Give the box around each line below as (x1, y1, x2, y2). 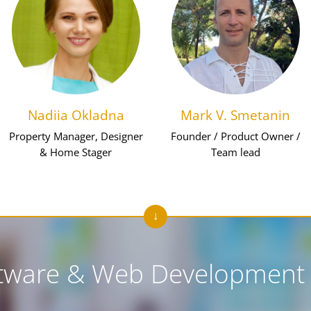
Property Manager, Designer (8, 129, 143, 143)
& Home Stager (40, 145, 112, 159)
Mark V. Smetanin (180, 106, 290, 124)
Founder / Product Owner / (170, 129, 301, 143)
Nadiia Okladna (27, 106, 124, 124)
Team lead (210, 145, 260, 159)
